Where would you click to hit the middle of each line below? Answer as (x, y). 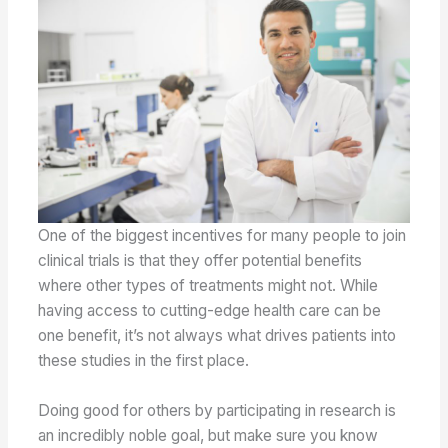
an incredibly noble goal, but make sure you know (208, 436)
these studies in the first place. (144, 361)
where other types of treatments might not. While (208, 286)
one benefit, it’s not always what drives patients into (217, 336)
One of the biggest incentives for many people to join (222, 236)
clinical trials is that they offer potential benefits (200, 261)
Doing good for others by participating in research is (217, 411)
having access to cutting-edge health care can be (210, 311)
